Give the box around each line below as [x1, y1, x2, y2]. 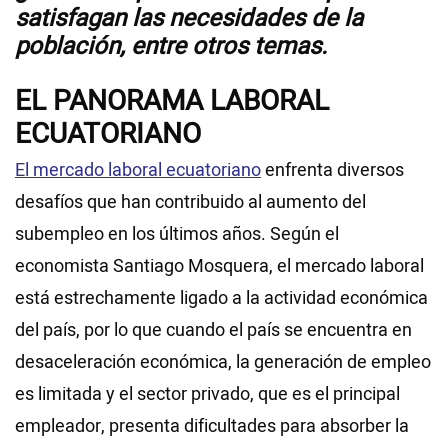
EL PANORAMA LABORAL [15, 81, 329, 123]
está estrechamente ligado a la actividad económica [15, 286, 428, 312]
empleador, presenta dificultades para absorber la [15, 414, 409, 440]
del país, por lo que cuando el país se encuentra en [15, 318, 412, 344]
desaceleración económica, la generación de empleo [15, 350, 431, 376]
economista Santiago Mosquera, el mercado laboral [15, 254, 424, 280]
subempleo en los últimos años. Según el [15, 222, 339, 248]
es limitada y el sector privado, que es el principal [15, 382, 400, 408]
